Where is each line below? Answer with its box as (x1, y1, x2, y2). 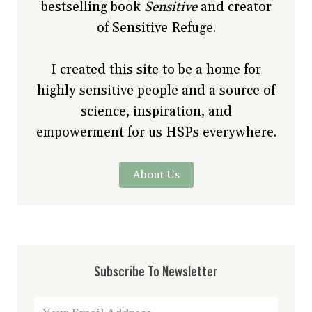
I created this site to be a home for (51, 61, 261, 79)
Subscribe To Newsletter (94, 267, 218, 279)
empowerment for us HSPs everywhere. (36, 124, 276, 141)
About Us (132, 168, 180, 182)
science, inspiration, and (80, 103, 232, 120)
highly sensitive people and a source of (37, 82, 275, 100)
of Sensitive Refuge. (96, 19, 216, 37)
